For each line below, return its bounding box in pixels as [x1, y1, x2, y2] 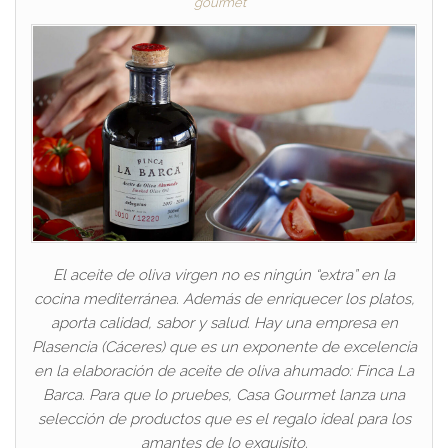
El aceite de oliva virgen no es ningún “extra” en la [53, 265, 395, 284]
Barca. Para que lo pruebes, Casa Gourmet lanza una [43, 385, 405, 404]
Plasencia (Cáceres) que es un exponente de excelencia [31, 337, 417, 356]
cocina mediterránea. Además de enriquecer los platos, [33, 289, 415, 308]
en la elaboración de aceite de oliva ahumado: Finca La [34, 361, 414, 380]
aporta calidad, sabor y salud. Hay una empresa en [50, 313, 398, 332]
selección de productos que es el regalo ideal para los [37, 409, 411, 428]
